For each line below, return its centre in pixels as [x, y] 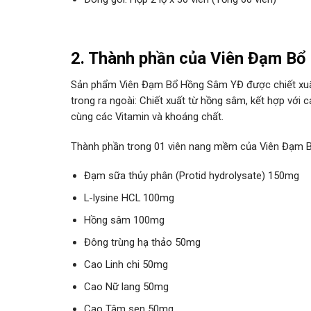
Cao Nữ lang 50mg [127, 286]
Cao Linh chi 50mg [126, 264]
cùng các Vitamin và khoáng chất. [147, 117]
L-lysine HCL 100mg [129, 197]
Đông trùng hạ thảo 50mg [143, 242]
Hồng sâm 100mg [125, 220]
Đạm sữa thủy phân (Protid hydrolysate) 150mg [192, 176]
